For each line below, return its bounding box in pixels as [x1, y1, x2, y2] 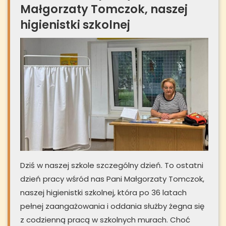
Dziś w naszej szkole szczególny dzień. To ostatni [20, 160, 203, 171]
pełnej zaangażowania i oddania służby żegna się [20, 201, 204, 212]
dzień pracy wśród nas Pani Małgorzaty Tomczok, [20, 174, 204, 185]
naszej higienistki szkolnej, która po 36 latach [20, 187, 187, 198]
